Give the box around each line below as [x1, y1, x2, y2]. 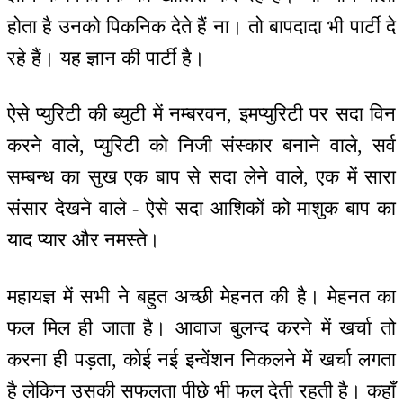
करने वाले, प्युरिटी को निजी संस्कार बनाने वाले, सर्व [7, 134, 396, 157]
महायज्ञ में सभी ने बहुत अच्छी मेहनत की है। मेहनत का [7, 284, 396, 308]
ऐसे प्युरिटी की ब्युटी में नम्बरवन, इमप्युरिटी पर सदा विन [7, 103, 396, 126]
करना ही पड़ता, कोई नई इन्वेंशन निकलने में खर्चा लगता [7, 347, 396, 371]
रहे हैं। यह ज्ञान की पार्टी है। [7, 46, 205, 69]
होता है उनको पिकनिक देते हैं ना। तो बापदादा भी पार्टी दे [7, 14, 396, 38]
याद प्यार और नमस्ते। [7, 228, 160, 252]
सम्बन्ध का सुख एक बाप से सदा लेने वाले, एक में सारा [7, 166, 396, 189]
